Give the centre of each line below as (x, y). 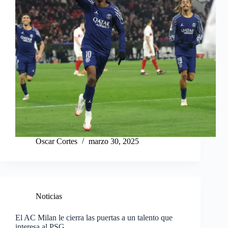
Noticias (49, 196)
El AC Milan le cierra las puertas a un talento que (94, 218)
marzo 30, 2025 (114, 141)
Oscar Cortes (56, 141)
